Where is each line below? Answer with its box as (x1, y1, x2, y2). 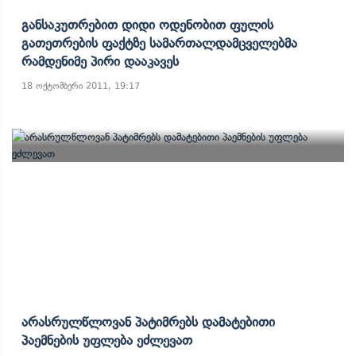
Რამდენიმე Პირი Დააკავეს (21, 53, 179, 69)
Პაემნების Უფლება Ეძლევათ (21, 332, 192, 348)
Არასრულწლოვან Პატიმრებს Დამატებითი (21, 314, 275, 330)
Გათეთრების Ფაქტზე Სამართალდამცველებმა (21, 35, 297, 51)
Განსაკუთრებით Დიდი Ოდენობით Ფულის (21, 17, 273, 33)
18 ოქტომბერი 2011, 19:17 (21, 80, 140, 91)
